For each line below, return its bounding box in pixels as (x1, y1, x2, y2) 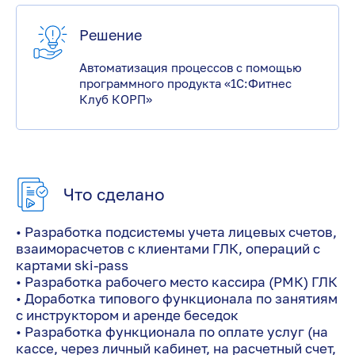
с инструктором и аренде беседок (16, 306, 239, 323)
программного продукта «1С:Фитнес (78, 75, 292, 90)
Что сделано (63, 183, 165, 204)
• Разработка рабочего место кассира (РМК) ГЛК (16, 273, 338, 290)
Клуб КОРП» (78, 91, 152, 106)
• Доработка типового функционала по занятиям (16, 289, 338, 307)
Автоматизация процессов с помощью (78, 59, 302, 74)
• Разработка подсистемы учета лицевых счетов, (16, 223, 337, 240)
